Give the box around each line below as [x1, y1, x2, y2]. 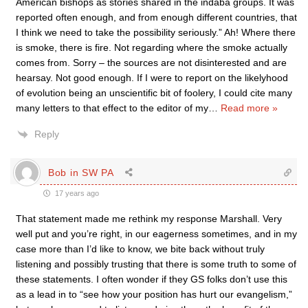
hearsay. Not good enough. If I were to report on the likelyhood [16, 72, 288, 83]
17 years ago [53, 189, 99, 197]
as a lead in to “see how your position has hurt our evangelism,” [16, 289, 292, 300]
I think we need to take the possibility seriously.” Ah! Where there [16, 27, 296, 38]
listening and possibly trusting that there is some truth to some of [16, 258, 296, 269]
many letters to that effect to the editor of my [16, 102, 208, 113]
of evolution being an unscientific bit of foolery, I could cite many [16, 87, 292, 98]
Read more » [221, 102, 278, 113]
